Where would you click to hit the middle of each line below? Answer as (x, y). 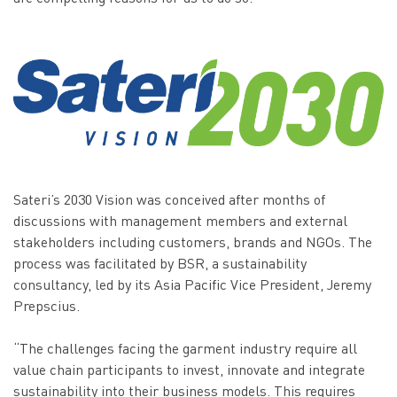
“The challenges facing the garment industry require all (185, 348)
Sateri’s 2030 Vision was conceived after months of (169, 199)
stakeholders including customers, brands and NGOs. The (193, 241)
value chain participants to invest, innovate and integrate (189, 369)
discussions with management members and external (180, 220)
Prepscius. (47, 305)
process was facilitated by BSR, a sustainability (160, 263)
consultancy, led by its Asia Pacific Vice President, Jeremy (192, 284)
